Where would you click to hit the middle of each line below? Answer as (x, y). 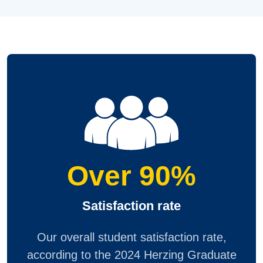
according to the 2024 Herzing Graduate (131, 254)
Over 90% (131, 176)
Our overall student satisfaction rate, (131, 237)
